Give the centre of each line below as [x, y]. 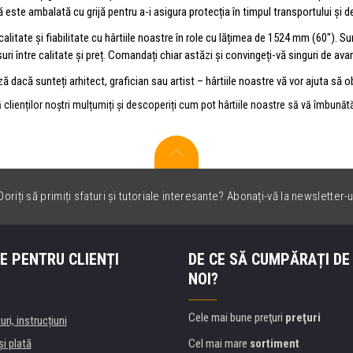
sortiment [275, 343]
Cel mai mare [219, 343]
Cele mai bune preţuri [237, 317]
